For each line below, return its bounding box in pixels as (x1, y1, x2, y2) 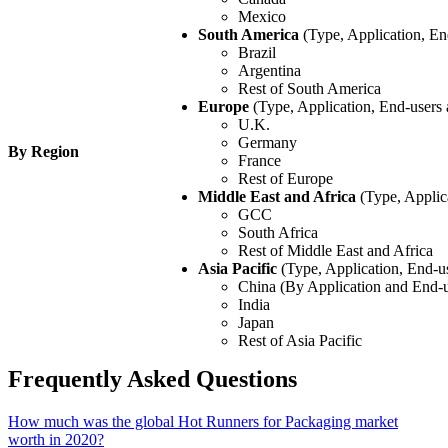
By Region (8, 142, 79, 160)
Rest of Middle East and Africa (238, 241, 433, 259)
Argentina (238, 61, 301, 79)
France (238, 151, 281, 169)
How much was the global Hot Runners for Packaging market (8, 412, 398, 430)
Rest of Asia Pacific (238, 331, 362, 349)
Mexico (238, 7, 286, 25)
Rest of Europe (238, 169, 333, 187)
